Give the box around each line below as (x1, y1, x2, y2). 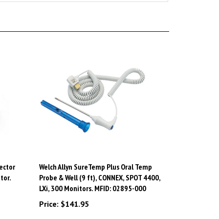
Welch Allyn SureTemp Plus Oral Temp (39, 151, 152, 161)
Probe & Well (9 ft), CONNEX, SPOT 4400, (39, 162, 160, 172)
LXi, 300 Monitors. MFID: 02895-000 (39, 173, 146, 183)
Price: (39, 188, 59, 198)
